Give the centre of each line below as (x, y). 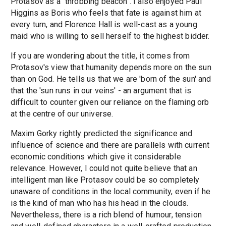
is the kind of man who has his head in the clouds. (99, 203)
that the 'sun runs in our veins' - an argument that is (101, 90)
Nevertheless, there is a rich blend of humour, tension (106, 214)
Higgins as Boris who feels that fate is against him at (106, 13)
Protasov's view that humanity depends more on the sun (111, 67)
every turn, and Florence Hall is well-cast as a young (104, 24)
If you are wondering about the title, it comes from (100, 55)
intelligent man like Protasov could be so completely (105, 180)
